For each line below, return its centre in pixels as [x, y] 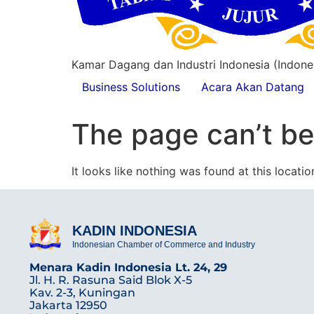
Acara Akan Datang [253, 87]
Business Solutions [131, 87]
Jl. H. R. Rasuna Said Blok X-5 [111, 280]
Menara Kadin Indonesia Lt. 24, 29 [128, 267]
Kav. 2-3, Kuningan [82, 292]
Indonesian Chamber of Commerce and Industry [164, 244]
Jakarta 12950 [68, 305]
